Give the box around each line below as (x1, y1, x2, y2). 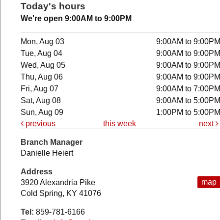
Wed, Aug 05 (21, 60, 66, 69)
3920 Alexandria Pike (21, 178, 95, 187)
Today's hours (21, 1, 85, 12)
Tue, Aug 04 (21, 49, 63, 57)
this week (103, 119, 137, 128)
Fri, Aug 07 (21, 84, 59, 93)
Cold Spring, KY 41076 (21, 189, 101, 197)
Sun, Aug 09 (21, 108, 64, 116)
